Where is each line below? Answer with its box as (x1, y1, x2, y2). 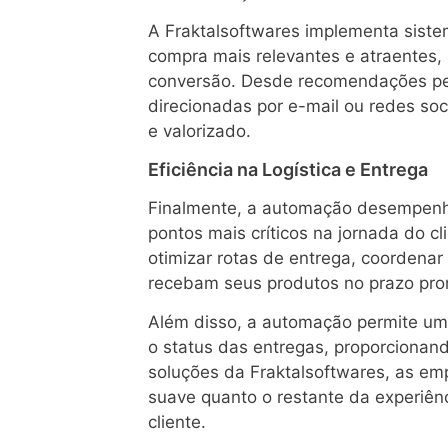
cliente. (148, 412, 206, 433)
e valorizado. (148, 121, 251, 142)
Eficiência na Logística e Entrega (148, 158, 428, 180)
